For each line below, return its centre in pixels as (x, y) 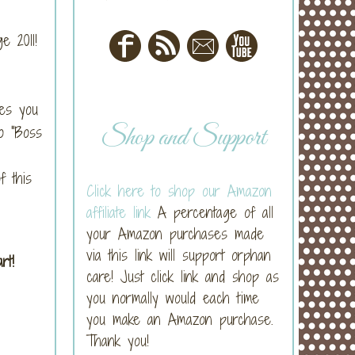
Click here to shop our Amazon (179, 191)
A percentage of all (212, 212)
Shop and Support (183, 139)
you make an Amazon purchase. (180, 319)
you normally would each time (173, 298)
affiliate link (118, 212)
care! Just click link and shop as (183, 276)
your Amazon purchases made (175, 233)
